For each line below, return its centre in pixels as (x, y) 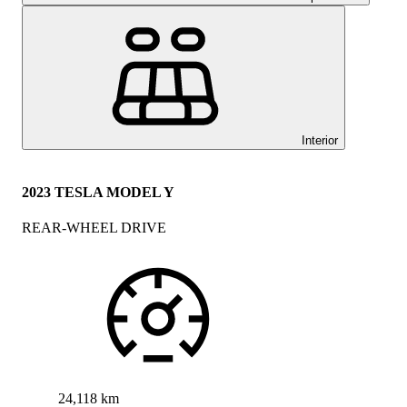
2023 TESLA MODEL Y (98, 192)
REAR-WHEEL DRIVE (94, 227)
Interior (320, 141)
